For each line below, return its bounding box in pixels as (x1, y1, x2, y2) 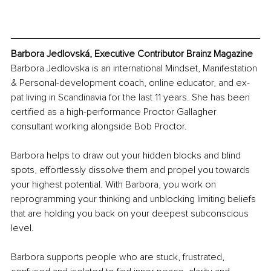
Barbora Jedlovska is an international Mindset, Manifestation (11, 62, 260, 74)
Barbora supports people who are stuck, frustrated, (11, 250, 227, 263)
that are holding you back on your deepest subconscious (11, 207, 251, 220)
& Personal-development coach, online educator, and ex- (11, 76, 250, 89)
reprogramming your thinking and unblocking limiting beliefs (11, 192, 258, 205)
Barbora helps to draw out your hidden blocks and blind (11, 149, 243, 162)
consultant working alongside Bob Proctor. (11, 120, 187, 132)
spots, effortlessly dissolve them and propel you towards (11, 163, 252, 176)
